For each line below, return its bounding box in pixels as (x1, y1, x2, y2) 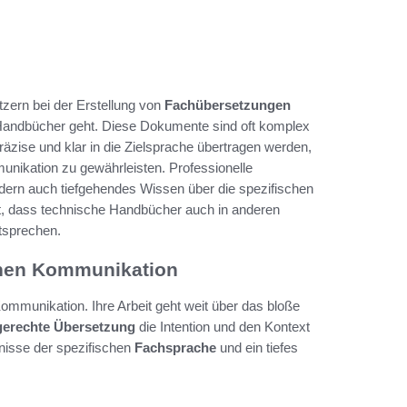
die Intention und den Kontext (135, 318, 310, 334)
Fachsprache (134, 339, 216, 355)
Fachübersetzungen (164, 96, 291, 113)
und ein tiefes (216, 339, 298, 355)
